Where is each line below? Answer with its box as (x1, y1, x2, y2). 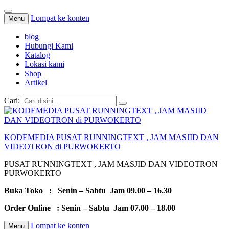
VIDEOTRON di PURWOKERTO (4, 142, 121, 151)
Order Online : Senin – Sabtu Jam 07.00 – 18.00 (4, 203, 175, 212)
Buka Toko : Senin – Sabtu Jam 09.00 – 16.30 (4, 186, 172, 195)
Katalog (25, 51, 50, 59)
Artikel (25, 78, 47, 87)
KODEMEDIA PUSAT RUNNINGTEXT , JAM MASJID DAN (4, 133, 219, 142)
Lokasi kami (25, 60, 64, 68)
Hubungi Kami (25, 41, 73, 50)
